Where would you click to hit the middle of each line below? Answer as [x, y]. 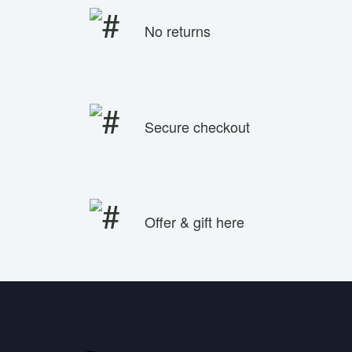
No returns [178, 31]
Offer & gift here [194, 222]
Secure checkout [197, 126]
